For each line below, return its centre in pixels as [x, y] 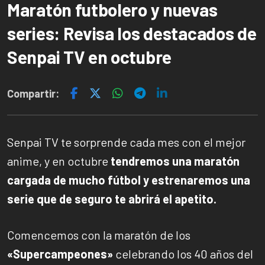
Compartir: [33, 93]
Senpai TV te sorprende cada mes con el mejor [126, 142]
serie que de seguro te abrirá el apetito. [112, 198]
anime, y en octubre [59, 161]
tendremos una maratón [175, 161]
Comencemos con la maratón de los [99, 235]
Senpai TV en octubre [89, 57]
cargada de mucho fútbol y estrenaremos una [129, 180]
